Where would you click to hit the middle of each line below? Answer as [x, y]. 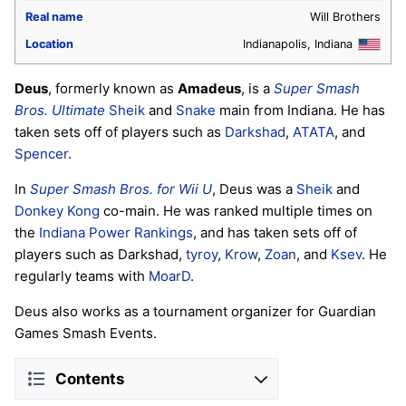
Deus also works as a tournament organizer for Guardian [195, 312]
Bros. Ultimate [60, 111]
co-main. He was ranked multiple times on [236, 211]
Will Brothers [345, 16]
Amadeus [209, 89]
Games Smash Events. [86, 333]
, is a [257, 89]
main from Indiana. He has [300, 111]
